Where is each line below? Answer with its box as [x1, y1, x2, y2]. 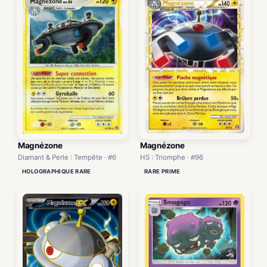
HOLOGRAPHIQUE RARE [22, 167, 91, 175]
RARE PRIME [144, 167, 181, 175]
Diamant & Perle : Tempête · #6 [18, 153, 116, 162]
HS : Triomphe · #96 [140, 153, 203, 162]
